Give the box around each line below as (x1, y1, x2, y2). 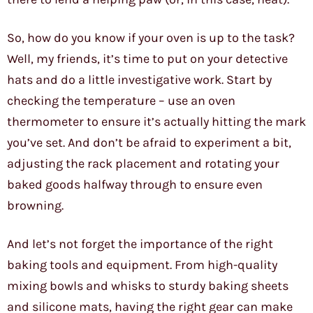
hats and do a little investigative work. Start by (7, 72, 272, 88)
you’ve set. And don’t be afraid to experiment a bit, (7, 135, 291, 151)
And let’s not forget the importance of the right (7, 236, 273, 252)
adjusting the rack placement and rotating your (7, 156, 279, 172)
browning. (7, 198, 64, 214)
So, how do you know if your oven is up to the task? (7, 30, 295, 46)
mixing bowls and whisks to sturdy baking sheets (7, 278, 289, 294)
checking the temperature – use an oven (7, 93, 235, 109)
